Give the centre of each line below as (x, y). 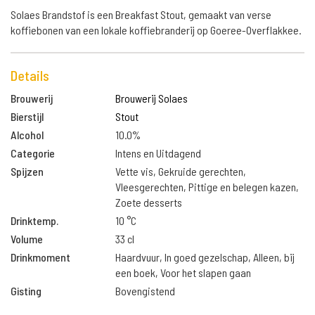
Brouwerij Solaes (152, 98)
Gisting (26, 291)
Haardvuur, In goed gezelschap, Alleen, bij (205, 257)
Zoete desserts (149, 202)
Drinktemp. (34, 220)
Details (30, 75)
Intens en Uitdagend (159, 153)
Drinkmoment (40, 257)
